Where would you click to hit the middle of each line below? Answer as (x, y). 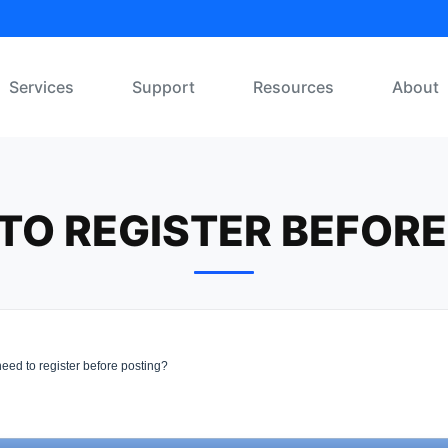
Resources (293, 87)
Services (41, 87)
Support (163, 87)
